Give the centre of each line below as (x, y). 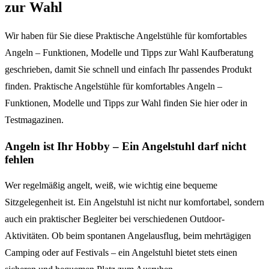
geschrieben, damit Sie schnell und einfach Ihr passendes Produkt (128, 69)
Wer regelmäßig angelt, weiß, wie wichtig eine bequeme (111, 186)
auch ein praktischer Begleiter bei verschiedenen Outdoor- (115, 219)
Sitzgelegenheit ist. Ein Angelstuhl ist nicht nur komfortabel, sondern (134, 202)
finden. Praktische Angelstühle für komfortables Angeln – (113, 86)
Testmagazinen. (34, 119)
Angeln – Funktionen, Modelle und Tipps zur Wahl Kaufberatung (129, 52)
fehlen (20, 159)
